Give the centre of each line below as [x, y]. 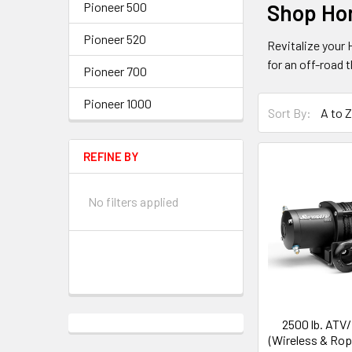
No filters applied [133, 202]
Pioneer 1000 [117, 103]
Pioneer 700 [115, 71]
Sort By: [290, 112]
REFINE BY [111, 156]
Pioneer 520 [115, 39]
